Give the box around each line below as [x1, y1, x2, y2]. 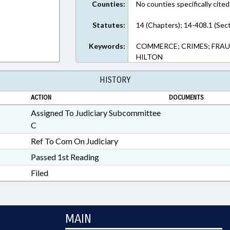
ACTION [30, 93, 51, 102]
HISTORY [100, 75, 130, 85]
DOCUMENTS [168, 93, 204, 102]
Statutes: [92, 21, 126, 29]
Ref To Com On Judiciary [30, 136, 118, 146]
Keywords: [89, 42, 126, 50]
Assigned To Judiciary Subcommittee [30, 108, 161, 118]
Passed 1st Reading [30, 152, 99, 162]
